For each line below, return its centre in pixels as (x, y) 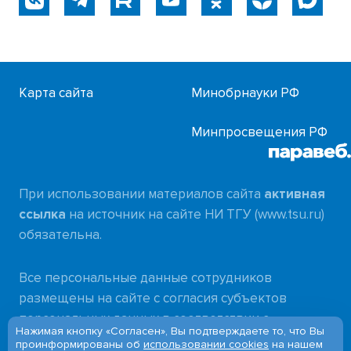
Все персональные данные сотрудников (146, 278)
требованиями (65, 339)
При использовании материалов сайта (142, 194)
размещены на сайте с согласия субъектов (153, 299)
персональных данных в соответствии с (144, 319)
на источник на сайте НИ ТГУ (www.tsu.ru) (195, 215)
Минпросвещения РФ (259, 132)
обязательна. (61, 235)
